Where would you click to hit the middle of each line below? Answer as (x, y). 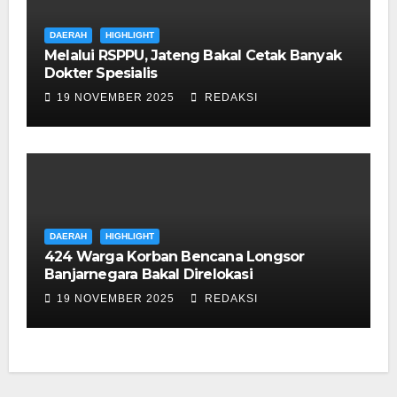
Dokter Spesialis (101, 73)
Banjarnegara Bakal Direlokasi (148, 274)
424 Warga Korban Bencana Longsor (175, 256)
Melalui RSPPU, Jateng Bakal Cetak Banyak (193, 55)
